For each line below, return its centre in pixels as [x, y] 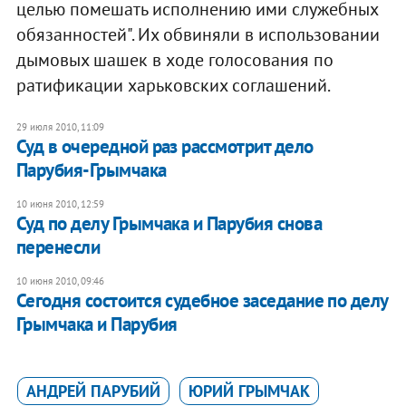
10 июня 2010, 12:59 [60, 204]
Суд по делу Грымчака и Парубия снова [169, 224]
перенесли [58, 247]
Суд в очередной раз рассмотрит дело [164, 147]
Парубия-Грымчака [91, 170]
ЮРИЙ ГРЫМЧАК [249, 391]
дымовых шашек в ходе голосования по [174, 60]
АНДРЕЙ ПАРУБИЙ [93, 391]
